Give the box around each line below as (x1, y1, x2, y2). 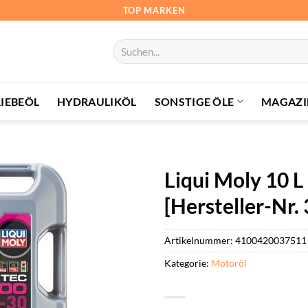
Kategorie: (164, 256, 211, 269)
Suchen (111, 39, 140, 51)
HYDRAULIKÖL (57, 94, 137, 108)
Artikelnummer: (164, 234, 235, 246)
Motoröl (211, 256, 247, 269)
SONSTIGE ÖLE (154, 94, 234, 108)
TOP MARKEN (122, 4, 186, 16)
